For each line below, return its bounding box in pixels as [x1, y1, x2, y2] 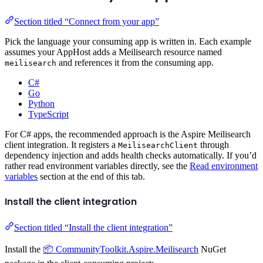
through [198, 139, 229, 150]
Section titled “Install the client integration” [14, 222, 173, 233]
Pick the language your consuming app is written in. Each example [5, 36, 251, 46]
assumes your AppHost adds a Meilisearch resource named [5, 46, 222, 57]
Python [28, 98, 55, 109]
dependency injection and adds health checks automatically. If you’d [5, 150, 257, 160]
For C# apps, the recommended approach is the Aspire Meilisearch [5, 129, 251, 139]
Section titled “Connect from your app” [14, 16, 159, 26]
